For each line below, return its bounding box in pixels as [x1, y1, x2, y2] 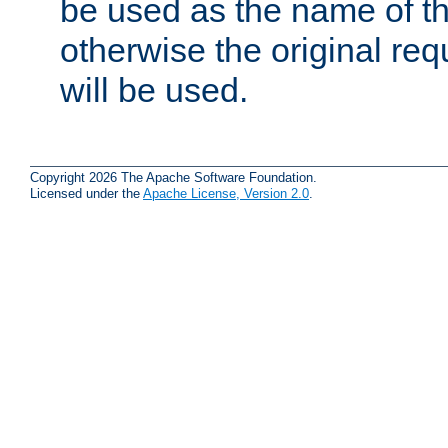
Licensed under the [30, 185, 143, 201]
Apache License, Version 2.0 [143, 185, 309, 201]
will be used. [60, 71, 248, 110]
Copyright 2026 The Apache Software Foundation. [30, 169, 317, 185]
